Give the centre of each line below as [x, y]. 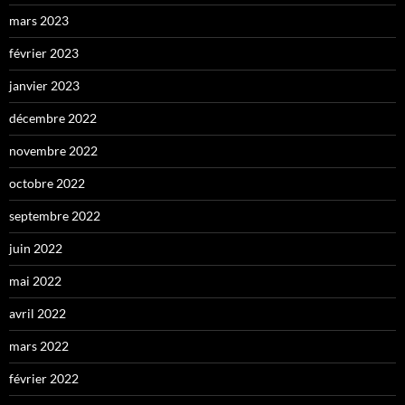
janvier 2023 [44, 86]
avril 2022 [38, 314]
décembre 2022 [53, 118]
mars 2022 [39, 346]
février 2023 [44, 53]
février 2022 [44, 379]
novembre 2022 [53, 151]
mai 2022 [35, 281]
